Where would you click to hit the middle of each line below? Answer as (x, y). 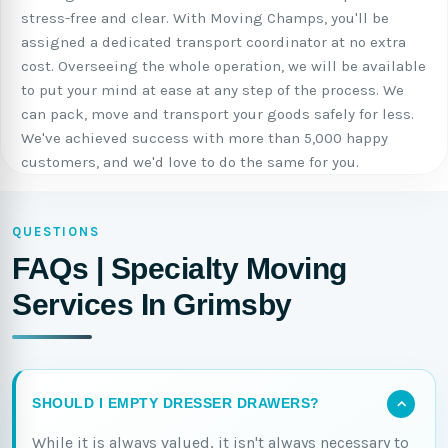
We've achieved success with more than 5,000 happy (204, 138)
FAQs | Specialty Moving (179, 268)
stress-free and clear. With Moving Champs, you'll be (205, 18)
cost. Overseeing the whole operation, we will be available (223, 66)
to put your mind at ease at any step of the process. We (212, 90)
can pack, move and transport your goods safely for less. (217, 114)
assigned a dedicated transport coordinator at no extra (213, 42)
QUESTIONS (56, 231)
